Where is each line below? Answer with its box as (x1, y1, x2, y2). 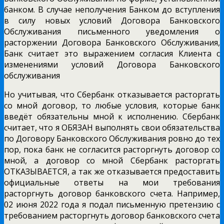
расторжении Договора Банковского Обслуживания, (4, 36, 220, 48)
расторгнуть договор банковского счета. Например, (4, 187, 220, 199)
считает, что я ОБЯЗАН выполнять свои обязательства (4, 121, 220, 133)
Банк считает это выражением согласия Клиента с (4, 47, 220, 59)
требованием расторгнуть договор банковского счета (4, 209, 220, 221)
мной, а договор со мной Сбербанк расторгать (4, 154, 220, 166)
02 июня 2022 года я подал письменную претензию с (4, 198, 220, 210)
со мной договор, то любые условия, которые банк (4, 99, 220, 111)
